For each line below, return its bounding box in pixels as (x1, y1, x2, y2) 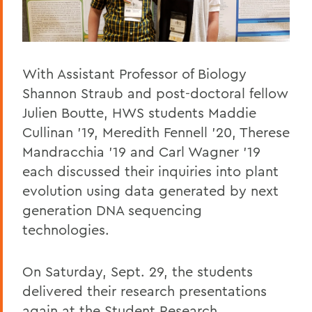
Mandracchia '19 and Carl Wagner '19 (22, 142, 260, 160)
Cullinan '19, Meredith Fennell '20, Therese (22, 123, 290, 141)
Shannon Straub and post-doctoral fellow (22, 84, 288, 102)
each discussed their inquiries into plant (22, 162, 279, 180)
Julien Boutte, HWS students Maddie (22, 103, 256, 121)
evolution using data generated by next (22, 181, 279, 199)
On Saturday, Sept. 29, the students (22, 262, 253, 280)
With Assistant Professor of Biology (22, 64, 247, 82)
